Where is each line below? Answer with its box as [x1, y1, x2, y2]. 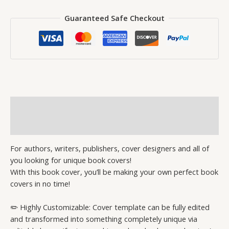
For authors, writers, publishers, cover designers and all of [10, 143, 209, 154]
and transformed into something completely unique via [10, 214, 197, 224]
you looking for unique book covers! [10, 155, 131, 166]
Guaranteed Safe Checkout [64, 13, 165, 24]
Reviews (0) [10, 120, 51, 131]
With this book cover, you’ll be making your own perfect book [10, 167, 218, 177]
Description [10, 101, 53, 111]
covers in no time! [10, 178, 70, 189]
